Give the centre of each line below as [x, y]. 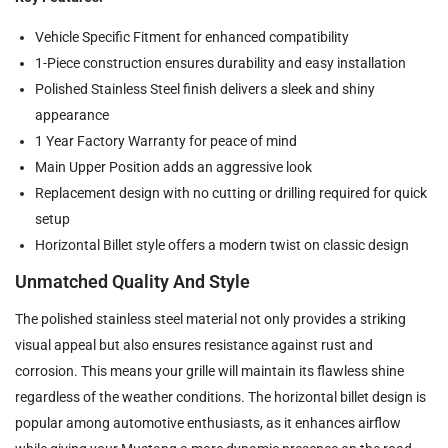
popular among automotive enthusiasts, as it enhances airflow [208, 422]
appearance [72, 114]
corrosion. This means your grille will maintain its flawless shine [209, 370]
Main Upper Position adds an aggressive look [173, 166]
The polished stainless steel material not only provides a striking [210, 318]
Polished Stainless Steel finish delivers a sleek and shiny [205, 88]
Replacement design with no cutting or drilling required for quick [231, 192]
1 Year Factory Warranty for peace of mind [166, 140]
